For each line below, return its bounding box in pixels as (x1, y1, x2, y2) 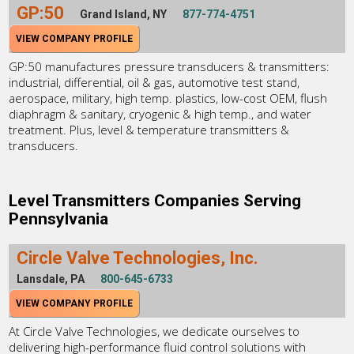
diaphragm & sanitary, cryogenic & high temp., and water (9, 106, 312, 122)
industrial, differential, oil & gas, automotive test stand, (9, 74, 300, 91)
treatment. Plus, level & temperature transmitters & (9, 122, 290, 138)
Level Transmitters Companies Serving (9, 190, 302, 210)
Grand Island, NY (80, 8, 168, 21)
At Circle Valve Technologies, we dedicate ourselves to (9, 322, 300, 339)
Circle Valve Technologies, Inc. (17, 247, 259, 268)
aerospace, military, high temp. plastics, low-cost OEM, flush (9, 90, 328, 107)
